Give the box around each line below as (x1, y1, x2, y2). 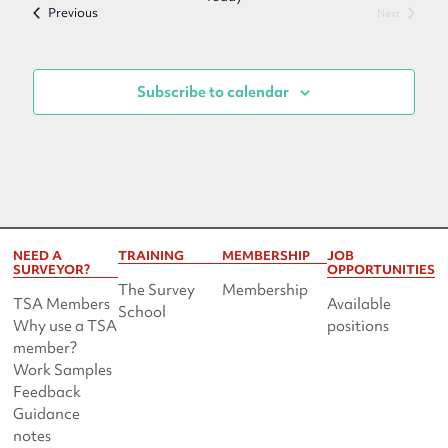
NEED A (13, 247, 63, 264)
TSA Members (13, 294, 111, 314)
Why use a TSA (13, 316, 118, 336)
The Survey (117, 280, 195, 300)
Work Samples (13, 360, 113, 380)
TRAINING (117, 247, 184, 264)
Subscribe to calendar (137, 82, 290, 102)
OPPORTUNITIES (326, 261, 435, 278)
